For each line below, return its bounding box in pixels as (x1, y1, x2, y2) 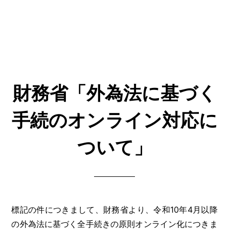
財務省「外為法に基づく (12, 81, 217, 104)
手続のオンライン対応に (11, 108, 218, 131)
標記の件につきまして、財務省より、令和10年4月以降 (11, 204, 218, 215)
